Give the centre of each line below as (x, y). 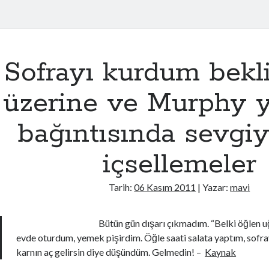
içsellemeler (179, 165)
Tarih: (122, 187)
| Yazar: (213, 187)
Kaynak (221, 252)
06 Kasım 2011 (165, 187)
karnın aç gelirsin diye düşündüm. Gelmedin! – (111, 252)
